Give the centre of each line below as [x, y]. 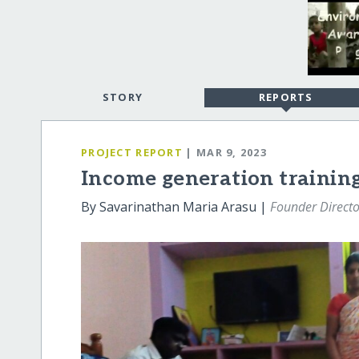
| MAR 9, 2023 [226, 152]
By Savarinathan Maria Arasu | [176, 207]
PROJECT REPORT [132, 152]
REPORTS [286, 97]
